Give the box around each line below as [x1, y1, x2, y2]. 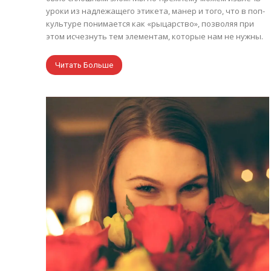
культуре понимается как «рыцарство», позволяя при [46, 18, 254, 29]
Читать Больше [55, 60, 113, 70]
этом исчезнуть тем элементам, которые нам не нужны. [46, 30, 263, 42]
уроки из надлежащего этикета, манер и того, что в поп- [46, 5, 265, 16]
